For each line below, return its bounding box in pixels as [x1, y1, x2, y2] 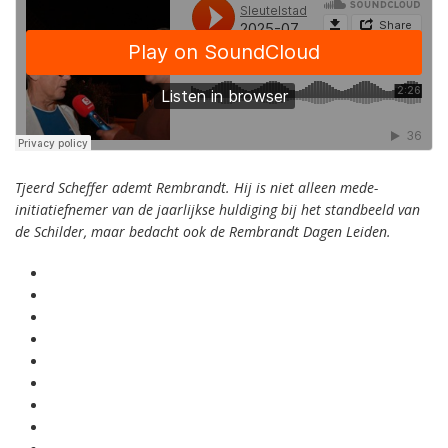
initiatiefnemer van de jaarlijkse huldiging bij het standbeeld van [15, 200, 420, 219]
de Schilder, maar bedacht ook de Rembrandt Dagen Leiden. [15, 222, 391, 241]
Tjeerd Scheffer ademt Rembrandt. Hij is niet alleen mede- [15, 178, 378, 197]
